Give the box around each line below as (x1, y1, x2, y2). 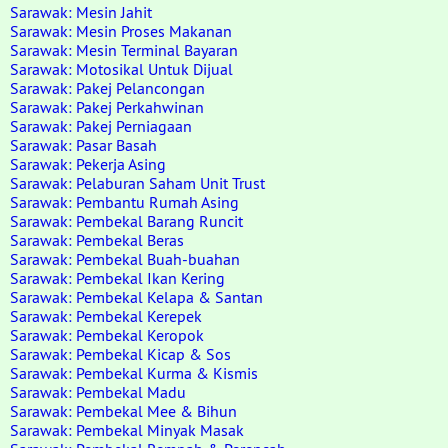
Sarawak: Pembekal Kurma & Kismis (10, 363, 258, 383)
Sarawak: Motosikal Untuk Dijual (10, 59, 233, 79)
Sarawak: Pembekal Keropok (10, 325, 204, 345)
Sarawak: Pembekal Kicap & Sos (10, 344, 231, 364)
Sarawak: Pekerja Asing (10, 154, 166, 174)
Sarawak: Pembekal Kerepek (10, 306, 202, 326)
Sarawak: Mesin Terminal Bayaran (10, 40, 238, 60)
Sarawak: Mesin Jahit (10, 2, 152, 22)
